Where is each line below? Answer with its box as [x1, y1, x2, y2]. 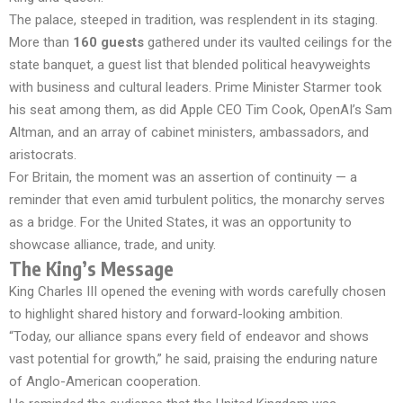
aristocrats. [9, 147, 76, 163]
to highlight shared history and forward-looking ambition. [9, 306, 343, 322]
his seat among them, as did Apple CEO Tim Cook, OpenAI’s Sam [9, 102, 392, 118]
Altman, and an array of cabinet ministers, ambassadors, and [9, 124, 369, 140]
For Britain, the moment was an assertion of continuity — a [9, 169, 357, 185]
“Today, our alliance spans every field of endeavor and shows [9, 328, 369, 345]
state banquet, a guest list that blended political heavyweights [9, 57, 371, 73]
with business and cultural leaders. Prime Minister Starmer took [9, 79, 381, 95]
